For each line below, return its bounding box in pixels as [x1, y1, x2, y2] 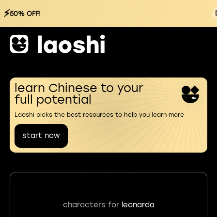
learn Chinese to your [15, 81, 143, 95]
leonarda [121, 200, 155, 209]
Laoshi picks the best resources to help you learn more [15, 111, 184, 118]
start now [22, 131, 60, 140]
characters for [62, 200, 122, 209]
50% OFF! [10, 10, 41, 17]
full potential [15, 93, 92, 107]
